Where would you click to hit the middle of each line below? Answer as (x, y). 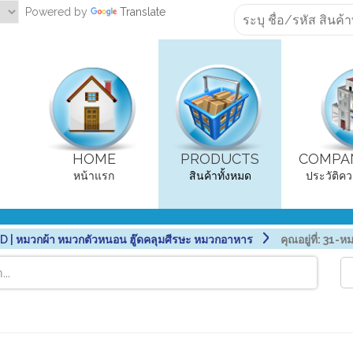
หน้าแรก (94, 176)
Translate (143, 11)
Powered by (55, 11)
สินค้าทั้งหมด (220, 176)
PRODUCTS (220, 159)
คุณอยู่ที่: (301, 240)
